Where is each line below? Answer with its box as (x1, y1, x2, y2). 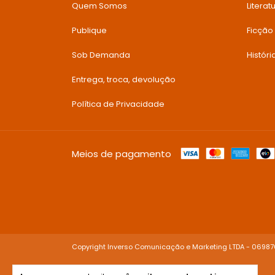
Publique (72, 24, 107, 36)
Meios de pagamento (72, 147, 171, 161)
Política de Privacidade (72, 98, 165, 110)
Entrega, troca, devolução (72, 73, 176, 85)
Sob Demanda (72, 48, 130, 61)
